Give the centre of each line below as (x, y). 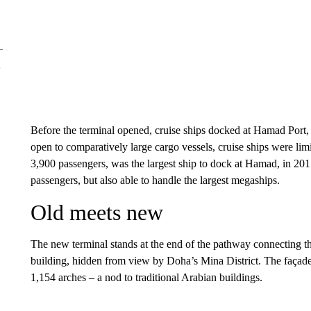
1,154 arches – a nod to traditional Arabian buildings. (146, 277)
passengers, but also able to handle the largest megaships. (155, 180)
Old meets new (96, 212)
